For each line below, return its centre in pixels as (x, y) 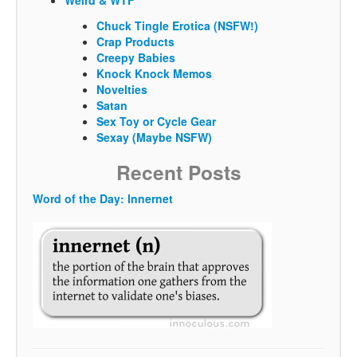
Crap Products (135, 42)
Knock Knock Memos (154, 74)
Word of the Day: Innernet (103, 199)
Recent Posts (178, 173)
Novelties (122, 90)
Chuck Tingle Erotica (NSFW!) (177, 26)
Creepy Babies (136, 58)
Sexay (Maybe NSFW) (154, 137)
